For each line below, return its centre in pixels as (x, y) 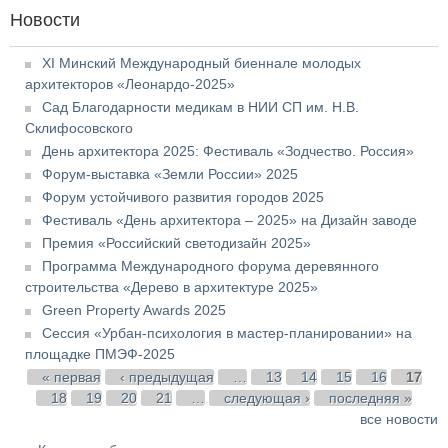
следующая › (267, 397)
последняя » (370, 397)
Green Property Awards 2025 (134, 309)
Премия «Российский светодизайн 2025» (176, 242)
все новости (399, 418)
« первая (71, 376)
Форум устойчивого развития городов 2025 (183, 196)
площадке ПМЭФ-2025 (100, 353)
